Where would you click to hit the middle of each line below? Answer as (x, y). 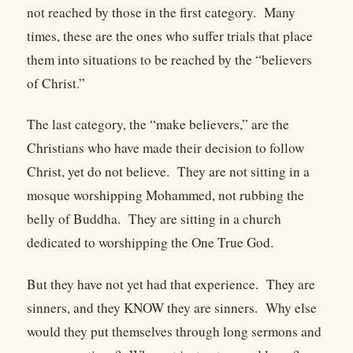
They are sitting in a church (205, 219)
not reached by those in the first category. (141, 12)
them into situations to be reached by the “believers (169, 59)
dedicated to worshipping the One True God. (150, 243)
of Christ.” (56, 83)
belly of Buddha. (74, 219)
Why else (291, 307)
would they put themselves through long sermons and (174, 331)
